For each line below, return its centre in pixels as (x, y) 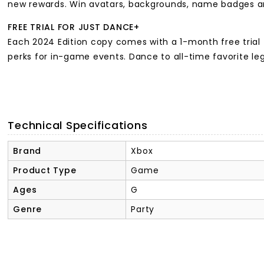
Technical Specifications (78, 126)
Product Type (45, 171)
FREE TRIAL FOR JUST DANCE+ (75, 27)
